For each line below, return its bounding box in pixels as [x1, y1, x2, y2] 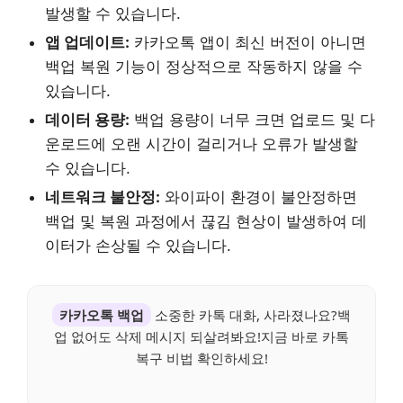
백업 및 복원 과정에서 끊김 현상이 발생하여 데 [45, 211, 367, 230]
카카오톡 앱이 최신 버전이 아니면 [130, 32, 366, 51]
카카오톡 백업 [59, 305, 144, 324]
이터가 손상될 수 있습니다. [45, 236, 231, 255]
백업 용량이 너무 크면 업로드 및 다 [130, 110, 375, 129]
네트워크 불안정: [45, 187, 160, 206]
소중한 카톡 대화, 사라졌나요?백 [151, 305, 351, 324]
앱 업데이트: [45, 32, 130, 51]
